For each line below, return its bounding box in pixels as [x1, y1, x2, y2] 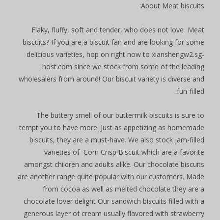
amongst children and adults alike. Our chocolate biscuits [24, 160, 204, 169]
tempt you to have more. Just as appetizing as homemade [19, 123, 204, 133]
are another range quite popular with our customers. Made [18, 172, 204, 182]
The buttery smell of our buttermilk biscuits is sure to [36, 110, 204, 120]
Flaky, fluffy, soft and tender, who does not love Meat [31, 25, 204, 35]
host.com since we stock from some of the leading [42, 62, 204, 72]
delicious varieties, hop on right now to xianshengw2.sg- [27, 50, 204, 59]
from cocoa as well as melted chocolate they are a [43, 184, 204, 194]
